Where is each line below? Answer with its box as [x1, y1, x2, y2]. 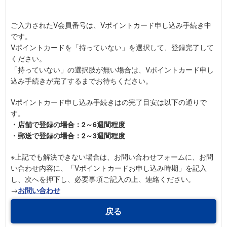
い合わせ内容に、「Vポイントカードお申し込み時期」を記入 [11, 163, 207, 173]
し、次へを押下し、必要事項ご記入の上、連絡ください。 [11, 174, 195, 184]
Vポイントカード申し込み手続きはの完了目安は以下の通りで [11, 97, 207, 107]
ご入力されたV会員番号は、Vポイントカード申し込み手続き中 [11, 20, 211, 30]
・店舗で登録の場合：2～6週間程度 [11, 119, 125, 130]
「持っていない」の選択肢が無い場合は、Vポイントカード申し [11, 64, 214, 75]
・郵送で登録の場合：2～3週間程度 [11, 130, 125, 141]
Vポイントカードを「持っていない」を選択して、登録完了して [11, 42, 214, 53]
